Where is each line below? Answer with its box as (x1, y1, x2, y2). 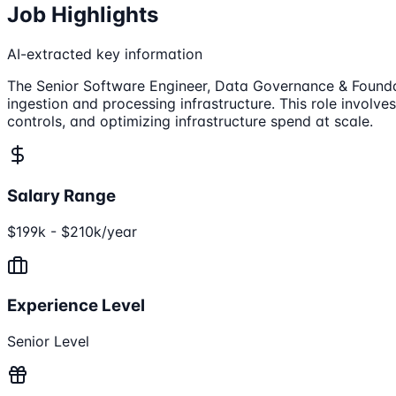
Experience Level (7, 295, 145, 316)
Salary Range (7, 185, 116, 206)
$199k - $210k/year (7, 222, 137, 240)
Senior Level (7, 332, 89, 351)
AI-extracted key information (7, 45, 202, 64)
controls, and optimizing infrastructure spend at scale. (7, 112, 373, 131)
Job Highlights (7, 2, 158, 28)
